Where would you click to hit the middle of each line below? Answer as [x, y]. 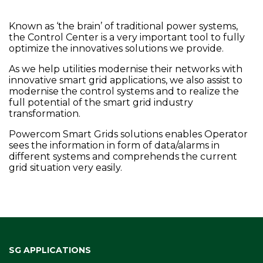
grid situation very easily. [65, 167]
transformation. [45, 113]
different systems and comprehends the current [123, 156]
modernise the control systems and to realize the [124, 91]
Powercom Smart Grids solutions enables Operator [128, 134]
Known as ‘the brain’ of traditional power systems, [123, 26]
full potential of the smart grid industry [101, 102]
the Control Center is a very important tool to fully [127, 37]
